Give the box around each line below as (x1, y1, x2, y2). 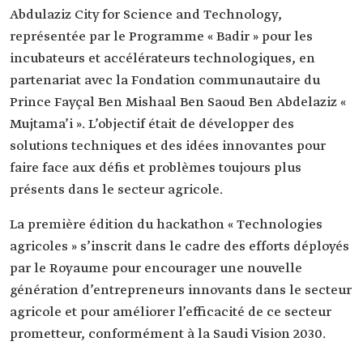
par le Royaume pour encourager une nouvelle (10, 260, 302, 278)
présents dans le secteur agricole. (10, 181, 223, 199)
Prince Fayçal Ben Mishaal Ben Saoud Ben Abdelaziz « (10, 94, 346, 112)
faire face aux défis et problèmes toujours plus (10, 160, 301, 177)
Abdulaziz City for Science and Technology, (10, 6, 282, 24)
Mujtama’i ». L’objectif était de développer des (10, 116, 294, 134)
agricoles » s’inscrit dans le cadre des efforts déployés (10, 238, 349, 256)
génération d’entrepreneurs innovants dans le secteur (10, 282, 352, 300)
